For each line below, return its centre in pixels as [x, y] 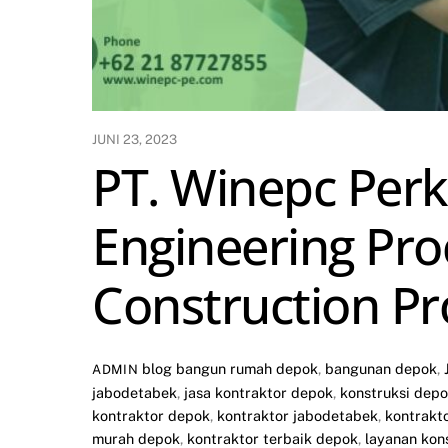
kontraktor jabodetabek [297, 416]
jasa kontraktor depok [258, 393]
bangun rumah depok [247, 369]
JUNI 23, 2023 [134, 139]
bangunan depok [381, 369]
